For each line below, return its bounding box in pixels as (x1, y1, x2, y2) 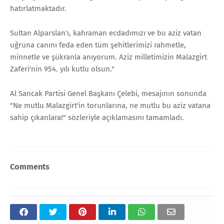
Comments (10, 162, 49, 172)
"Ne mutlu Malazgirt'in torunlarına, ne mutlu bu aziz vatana (10, 100, 210, 110)
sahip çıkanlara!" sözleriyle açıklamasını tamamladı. (10, 112, 184, 122)
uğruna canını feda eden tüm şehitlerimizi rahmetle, (10, 40, 186, 49)
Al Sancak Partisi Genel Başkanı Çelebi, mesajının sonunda (10, 88, 206, 98)
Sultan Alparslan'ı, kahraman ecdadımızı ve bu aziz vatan (10, 28, 201, 37)
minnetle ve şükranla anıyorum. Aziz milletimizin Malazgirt (10, 52, 207, 61)
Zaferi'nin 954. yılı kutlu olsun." (10, 64, 114, 73)
